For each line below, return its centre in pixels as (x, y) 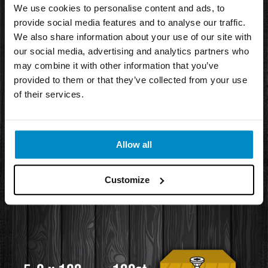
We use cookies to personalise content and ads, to (119, 8)
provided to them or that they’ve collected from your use (130, 80)
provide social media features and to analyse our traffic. (130, 23)
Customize (127, 179)
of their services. (49, 95)
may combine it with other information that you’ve (116, 66)
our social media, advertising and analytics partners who (131, 51)
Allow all (134, 145)
